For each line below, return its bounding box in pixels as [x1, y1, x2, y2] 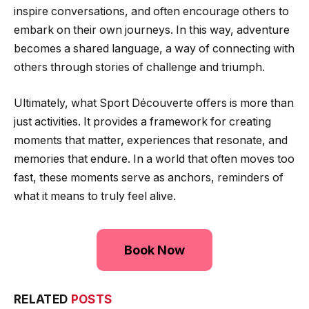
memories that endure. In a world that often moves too [14, 152, 295, 166]
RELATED [14, 292, 71, 306]
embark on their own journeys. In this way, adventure [14, 23, 290, 37]
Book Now [124, 242, 185, 257]
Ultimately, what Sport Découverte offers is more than [14, 96, 294, 110]
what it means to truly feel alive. [14, 189, 176, 203]
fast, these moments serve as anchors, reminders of [14, 170, 283, 184]
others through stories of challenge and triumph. [14, 61, 265, 74]
